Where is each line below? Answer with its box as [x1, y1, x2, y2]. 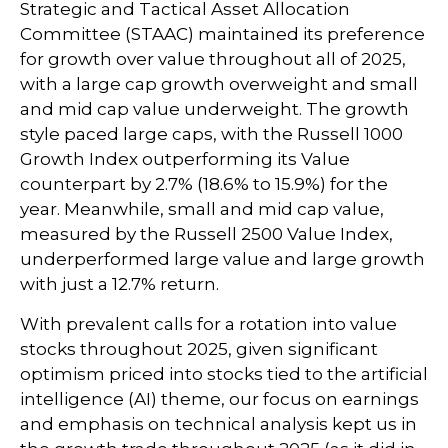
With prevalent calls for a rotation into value [20, 314, 397, 334]
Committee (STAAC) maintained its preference [20, 24, 425, 44]
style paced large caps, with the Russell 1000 [20, 124, 403, 144]
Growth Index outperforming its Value [20, 149, 350, 169]
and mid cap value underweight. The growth [20, 99, 409, 119]
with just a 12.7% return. [20, 274, 219, 294]
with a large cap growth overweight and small [20, 74, 418, 94]
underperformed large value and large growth [20, 249, 425, 269]
